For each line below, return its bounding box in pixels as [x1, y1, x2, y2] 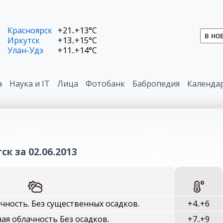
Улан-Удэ [7, 45, 43, 56]
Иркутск [7, 35, 40, 46]
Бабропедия [132, 78, 180, 89]
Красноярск [7, 25, 52, 36]
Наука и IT [9, 78, 50, 89]
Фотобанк [86, 78, 125, 89]
